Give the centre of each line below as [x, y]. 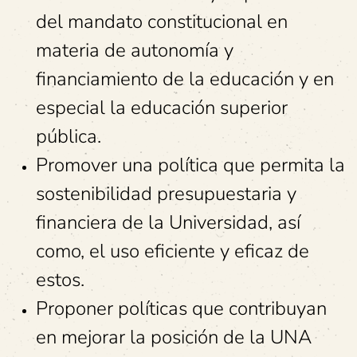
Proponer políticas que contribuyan [181, 308]
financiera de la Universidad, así [168, 222]
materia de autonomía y [135, 50]
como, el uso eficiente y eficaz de [173, 251]
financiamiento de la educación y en [185, 79]
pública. [69, 136]
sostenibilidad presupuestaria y [166, 194]
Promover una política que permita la [190, 165]
